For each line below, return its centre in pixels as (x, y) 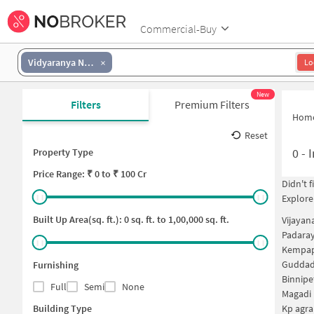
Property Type (63, 152)
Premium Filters (212, 104)
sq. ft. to (148, 219)
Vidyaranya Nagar (89, 62)
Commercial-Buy (178, 28)
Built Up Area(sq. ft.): (78, 219)
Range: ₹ (74, 174)
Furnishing (56, 265)
